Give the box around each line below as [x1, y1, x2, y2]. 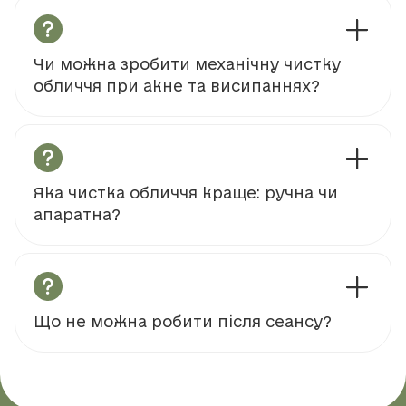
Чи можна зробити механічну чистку [34, 58, 341, 73]
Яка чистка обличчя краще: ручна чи [34, 187, 338, 202]
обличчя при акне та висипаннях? [34, 80, 320, 95]
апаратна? [34, 208, 121, 224]
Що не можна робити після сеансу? [34, 315, 332, 331]
